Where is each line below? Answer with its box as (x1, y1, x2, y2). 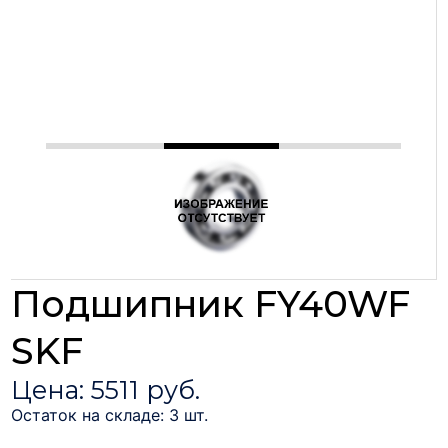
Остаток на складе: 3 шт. (11, 404, 209, 425)
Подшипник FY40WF (11, 280, 411, 326)
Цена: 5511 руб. (11, 374, 201, 405)
